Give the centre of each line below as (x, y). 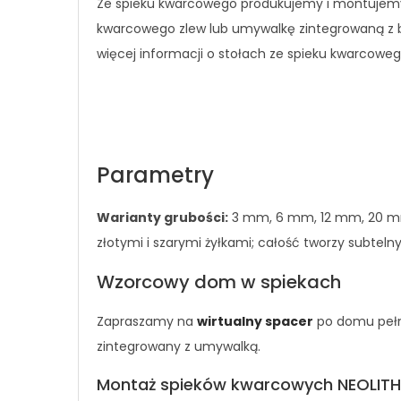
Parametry (155, 175)
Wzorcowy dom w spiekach (219, 282)
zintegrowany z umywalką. (179, 346)
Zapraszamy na (147, 321)
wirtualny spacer (255, 321)
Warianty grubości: (162, 218)
